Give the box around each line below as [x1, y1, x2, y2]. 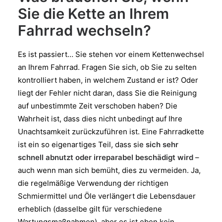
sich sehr [146, 140, 178, 149]
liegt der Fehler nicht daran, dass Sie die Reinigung [18, 88, 197, 98]
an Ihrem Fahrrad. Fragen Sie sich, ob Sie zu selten [18, 62, 197, 72]
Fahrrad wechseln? [18, 22, 151, 39]
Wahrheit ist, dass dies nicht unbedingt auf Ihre [18, 114, 182, 123]
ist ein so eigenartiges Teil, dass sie [18, 140, 146, 149]
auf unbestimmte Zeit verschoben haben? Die [18, 101, 177, 111]
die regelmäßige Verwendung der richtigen [18, 178, 168, 188]
